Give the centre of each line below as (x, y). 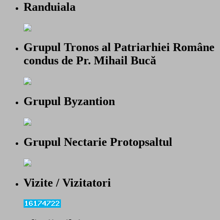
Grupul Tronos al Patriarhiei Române (119, 47)
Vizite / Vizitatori (67, 182)
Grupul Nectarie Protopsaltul (98, 142)
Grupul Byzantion (69, 101)
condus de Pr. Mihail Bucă (90, 61)
